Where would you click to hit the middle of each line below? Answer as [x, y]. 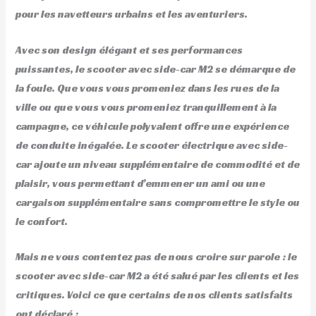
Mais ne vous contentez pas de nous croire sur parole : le [157, 256]
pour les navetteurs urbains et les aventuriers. [132, 14]
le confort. [42, 221]
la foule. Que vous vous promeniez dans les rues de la [148, 88]
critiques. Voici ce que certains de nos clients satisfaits [154, 294]
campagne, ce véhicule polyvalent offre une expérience [153, 126]
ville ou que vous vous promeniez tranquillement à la [146, 107]
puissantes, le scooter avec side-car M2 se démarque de [156, 69]
